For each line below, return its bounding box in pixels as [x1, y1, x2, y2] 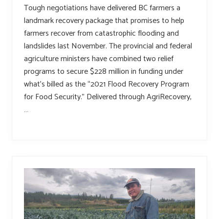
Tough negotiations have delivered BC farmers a [24, 1, 180, 15]
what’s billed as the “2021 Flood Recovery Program [24, 78, 189, 91]
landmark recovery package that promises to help [24, 14, 184, 28]
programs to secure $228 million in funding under [24, 65, 183, 79]
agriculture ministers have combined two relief [24, 52, 174, 66]
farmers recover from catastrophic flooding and [24, 27, 179, 41]
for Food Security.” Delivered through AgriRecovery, [24, 90, 192, 104]
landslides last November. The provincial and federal [24, 40, 192, 53]
